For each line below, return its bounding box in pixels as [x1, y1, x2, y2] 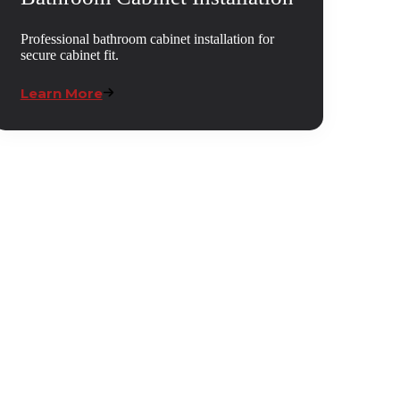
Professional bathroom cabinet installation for [20, 31, 274, 47]
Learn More [20, 85, 103, 103]
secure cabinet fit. [20, 47, 119, 63]
